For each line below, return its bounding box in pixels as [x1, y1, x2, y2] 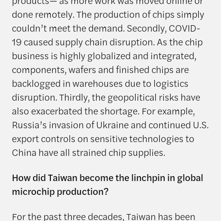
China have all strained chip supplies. [11, 145, 165, 159]
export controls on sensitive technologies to [11, 131, 194, 146]
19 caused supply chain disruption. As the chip [11, 35, 203, 49]
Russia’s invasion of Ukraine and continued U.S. [11, 117, 209, 132]
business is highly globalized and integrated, [11, 48, 196, 63]
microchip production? [11, 184, 109, 198]
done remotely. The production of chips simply [11, 7, 204, 21]
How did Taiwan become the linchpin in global [11, 170, 203, 184]
